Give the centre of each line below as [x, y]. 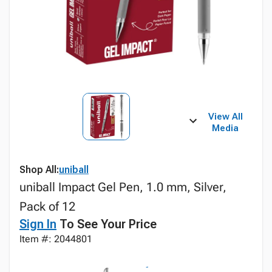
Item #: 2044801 [56, 239]
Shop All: [39, 170]
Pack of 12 [47, 206]
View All [225, 117]
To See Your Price [107, 224]
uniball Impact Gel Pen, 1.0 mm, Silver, [123, 187]
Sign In [38, 224]
